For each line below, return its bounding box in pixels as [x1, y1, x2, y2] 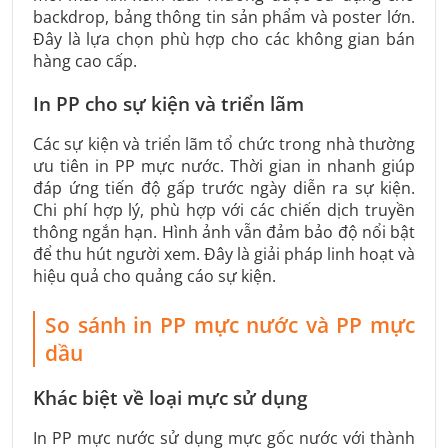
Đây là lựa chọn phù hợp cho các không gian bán [33, 28, 415, 51]
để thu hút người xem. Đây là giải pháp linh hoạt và [33, 242, 415, 265]
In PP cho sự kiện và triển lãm [33, 90, 304, 117]
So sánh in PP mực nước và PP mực [45, 310, 415, 339]
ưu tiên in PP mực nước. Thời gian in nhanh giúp [33, 154, 415, 177]
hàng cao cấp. [33, 50, 137, 73]
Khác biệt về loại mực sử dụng [33, 385, 308, 412]
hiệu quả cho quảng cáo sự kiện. [33, 264, 276, 287]
